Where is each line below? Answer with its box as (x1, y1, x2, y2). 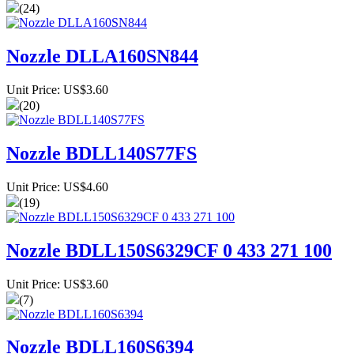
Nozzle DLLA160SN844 (6, 45, 198, 66)
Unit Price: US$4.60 (6, 179, 108, 194)
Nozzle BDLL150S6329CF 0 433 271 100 (6, 239, 332, 261)
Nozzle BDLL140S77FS (6, 142, 197, 164)
